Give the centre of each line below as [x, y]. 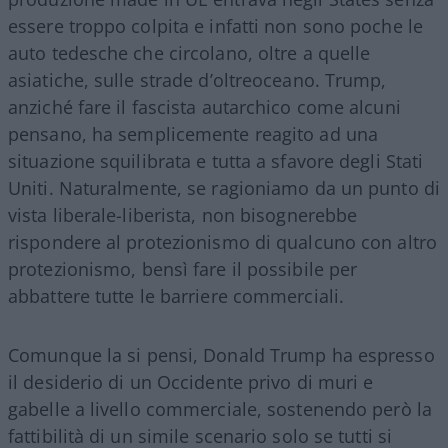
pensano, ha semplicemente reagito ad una [193, 133]
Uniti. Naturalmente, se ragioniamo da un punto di [224, 187]
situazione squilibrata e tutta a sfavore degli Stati [216, 160]
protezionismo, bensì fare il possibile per [183, 268]
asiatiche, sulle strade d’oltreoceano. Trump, [197, 79]
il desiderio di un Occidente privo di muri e [191, 381]
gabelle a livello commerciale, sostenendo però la [220, 408]
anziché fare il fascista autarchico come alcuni [204, 106]
